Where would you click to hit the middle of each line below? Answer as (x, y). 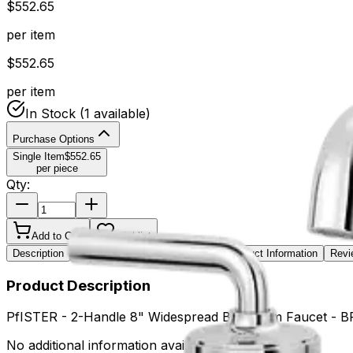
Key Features (107, 253)
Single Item (39, 156)
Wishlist (133, 236)
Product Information (273, 253)
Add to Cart (58, 236)
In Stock (50, 113)
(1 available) (113, 113)
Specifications (183, 253)
